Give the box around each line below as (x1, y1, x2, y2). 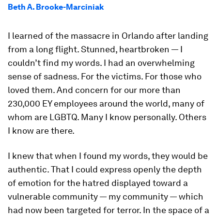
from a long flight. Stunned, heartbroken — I (8, 44, 183, 54)
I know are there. (8, 125, 75, 136)
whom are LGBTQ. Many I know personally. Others (8, 112, 206, 122)
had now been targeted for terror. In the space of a (8, 205, 209, 215)
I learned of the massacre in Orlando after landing (8, 31, 208, 41)
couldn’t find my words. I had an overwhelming (8, 58, 195, 68)
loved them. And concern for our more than (8, 85, 181, 95)
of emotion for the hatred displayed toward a (8, 178, 188, 188)
